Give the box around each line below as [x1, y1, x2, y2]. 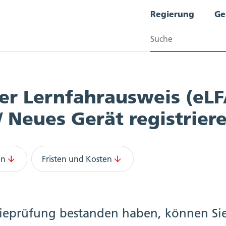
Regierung [150, 9, 194, 19]
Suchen [150, 40, 177, 50]
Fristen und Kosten [42, 154, 112, 164]
